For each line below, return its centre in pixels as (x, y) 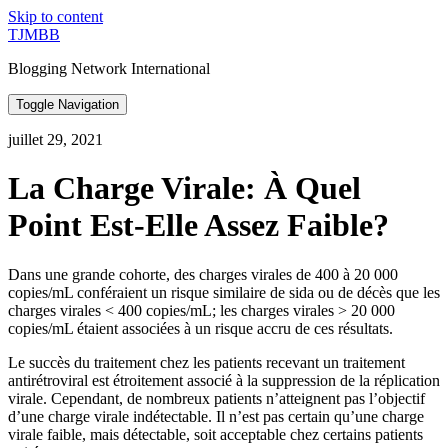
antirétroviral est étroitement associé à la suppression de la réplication (224, 380)
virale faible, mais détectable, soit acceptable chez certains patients (215, 434)
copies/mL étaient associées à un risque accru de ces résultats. (200, 328)
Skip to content (55, 16)
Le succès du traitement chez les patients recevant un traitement (206, 362)
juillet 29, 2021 (55, 139)
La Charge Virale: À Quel (184, 188)
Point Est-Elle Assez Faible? (198, 225)
